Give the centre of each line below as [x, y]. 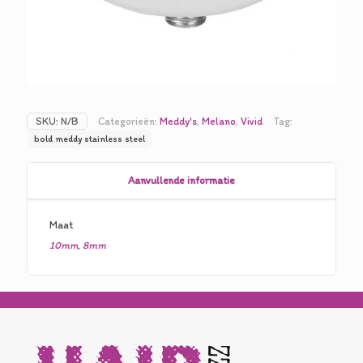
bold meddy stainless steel [90, 139]
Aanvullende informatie [181, 180]
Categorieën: [129, 121]
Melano [219, 121]
